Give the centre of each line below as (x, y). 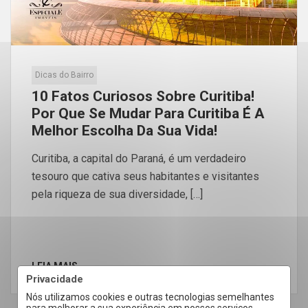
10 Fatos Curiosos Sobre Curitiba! (143, 97)
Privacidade (55, 279)
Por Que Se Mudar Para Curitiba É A (148, 114)
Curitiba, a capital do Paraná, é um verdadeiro (139, 159)
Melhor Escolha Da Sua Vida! (124, 131)
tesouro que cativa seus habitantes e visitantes (145, 177)
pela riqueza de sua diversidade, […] (117, 195)
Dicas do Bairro (64, 75)
